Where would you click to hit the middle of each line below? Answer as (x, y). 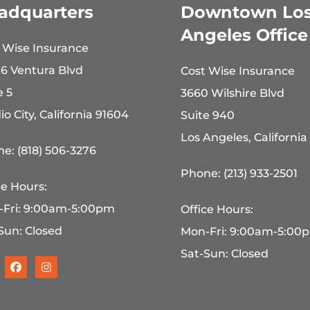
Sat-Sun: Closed (224, 254)
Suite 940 (207, 116)
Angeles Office (244, 35)
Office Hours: (217, 210)
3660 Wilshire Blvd (232, 93)
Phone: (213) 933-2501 (239, 174)
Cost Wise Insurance (237, 71)
